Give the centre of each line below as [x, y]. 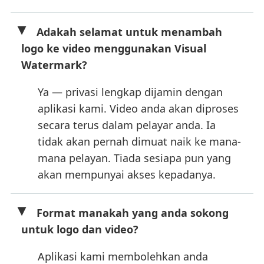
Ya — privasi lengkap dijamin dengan [130, 92]
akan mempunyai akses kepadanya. [127, 174]
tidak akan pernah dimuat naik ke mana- [139, 141]
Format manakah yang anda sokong [133, 212]
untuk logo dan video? [80, 229]
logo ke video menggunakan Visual [114, 48]
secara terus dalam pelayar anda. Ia [127, 125]
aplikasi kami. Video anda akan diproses [138, 108]
